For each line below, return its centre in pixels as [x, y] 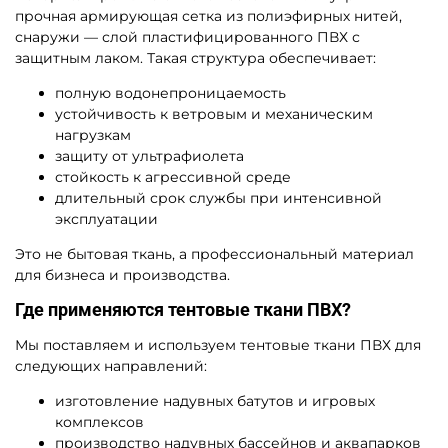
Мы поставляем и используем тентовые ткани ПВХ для [218, 344]
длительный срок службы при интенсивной [218, 197]
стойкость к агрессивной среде [173, 176]
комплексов [99, 421]
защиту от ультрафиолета [149, 155]
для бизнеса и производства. [122, 274]
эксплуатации [106, 218]
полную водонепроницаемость [170, 92]
